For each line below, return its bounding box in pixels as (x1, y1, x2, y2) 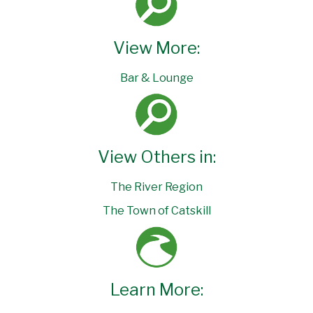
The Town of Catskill (102, 203, 211, 217)
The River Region (110, 180, 203, 194)
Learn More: (110, 279, 203, 300)
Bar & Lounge (119, 71, 194, 85)
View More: (113, 37, 200, 58)
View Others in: (97, 146, 216, 167)
